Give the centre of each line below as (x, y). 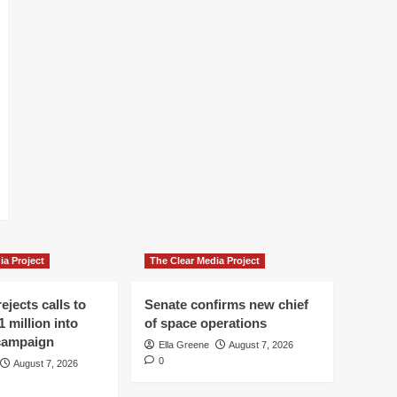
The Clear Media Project (205, 260)
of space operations (206, 323)
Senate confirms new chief (226, 304)
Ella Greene (184, 344)
